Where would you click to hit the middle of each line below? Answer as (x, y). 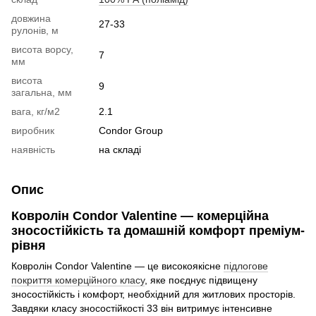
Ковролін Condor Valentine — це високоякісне (117, 266)
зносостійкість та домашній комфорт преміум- (158, 230)
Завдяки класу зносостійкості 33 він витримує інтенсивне (142, 308)
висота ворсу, (42, 49)
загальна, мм (42, 92)
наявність (33, 149)
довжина (31, 18)
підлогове (246, 266)
